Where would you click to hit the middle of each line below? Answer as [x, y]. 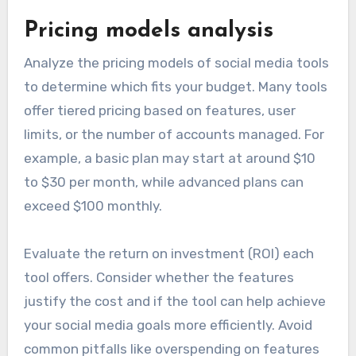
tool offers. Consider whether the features [159, 277]
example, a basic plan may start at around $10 [169, 158]
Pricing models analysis [148, 31]
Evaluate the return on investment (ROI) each [168, 253]
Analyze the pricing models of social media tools [176, 62]
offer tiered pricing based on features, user [159, 110]
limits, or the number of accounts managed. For [174, 134]
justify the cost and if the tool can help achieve [174, 301]
